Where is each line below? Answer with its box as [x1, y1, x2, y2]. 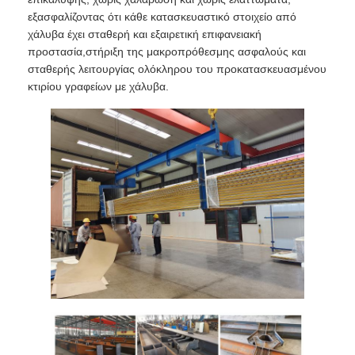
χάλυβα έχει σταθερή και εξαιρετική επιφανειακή [28, 28, 262, 41]
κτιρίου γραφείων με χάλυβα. [28, 80, 170, 94]
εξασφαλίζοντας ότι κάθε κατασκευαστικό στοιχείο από [28, 10, 297, 24]
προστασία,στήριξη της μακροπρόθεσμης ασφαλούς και [28, 45, 307, 59]
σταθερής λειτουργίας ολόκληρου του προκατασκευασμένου [28, 63, 327, 76]
